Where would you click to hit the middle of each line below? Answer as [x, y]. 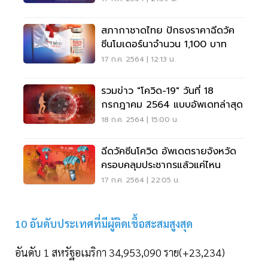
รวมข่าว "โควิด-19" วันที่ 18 [157, 91]
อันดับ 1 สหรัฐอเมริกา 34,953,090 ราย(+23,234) [121, 252]
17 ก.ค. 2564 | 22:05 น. [140, 180]
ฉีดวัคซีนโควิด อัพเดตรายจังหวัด [169, 152]
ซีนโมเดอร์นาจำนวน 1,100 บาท [164, 45]
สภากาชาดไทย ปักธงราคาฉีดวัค [168, 31]
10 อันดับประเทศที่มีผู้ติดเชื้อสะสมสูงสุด [105, 224]
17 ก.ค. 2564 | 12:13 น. [138, 60]
